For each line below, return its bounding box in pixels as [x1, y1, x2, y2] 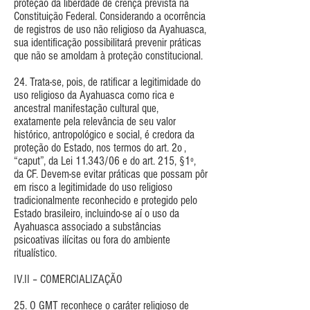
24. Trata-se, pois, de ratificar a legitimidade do [14, 75, 201, 89]
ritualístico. [14, 246, 57, 259]
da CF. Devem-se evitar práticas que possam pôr [14, 167, 208, 181]
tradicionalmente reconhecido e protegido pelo [14, 193, 197, 207]
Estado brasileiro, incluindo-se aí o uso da [14, 206, 179, 220]
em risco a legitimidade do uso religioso [14, 180, 172, 194]
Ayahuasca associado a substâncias [14, 219, 161, 233]
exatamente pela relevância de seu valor [14, 114, 176, 128]
